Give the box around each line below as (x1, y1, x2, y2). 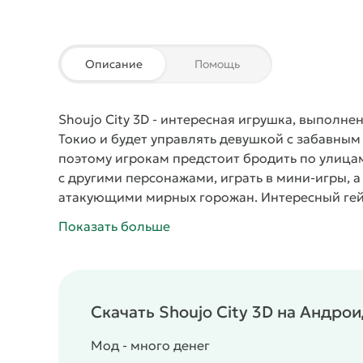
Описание (84, 57, 143, 71)
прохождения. (58, 228, 149, 244)
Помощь (194, 57, 240, 71)
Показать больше (58, 218, 170, 234)
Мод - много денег (91, 337, 210, 353)
